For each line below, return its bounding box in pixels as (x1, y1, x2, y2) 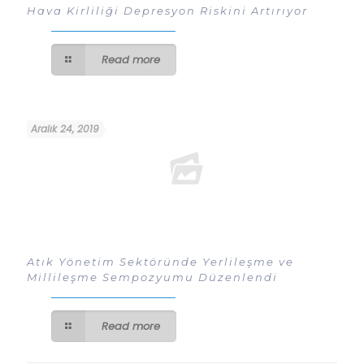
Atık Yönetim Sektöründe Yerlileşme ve (27, 255, 294, 269)
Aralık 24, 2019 (31, 122, 99, 136)
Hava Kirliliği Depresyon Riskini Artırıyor (27, 4, 308, 18)
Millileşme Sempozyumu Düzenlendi (27, 271, 278, 284)
